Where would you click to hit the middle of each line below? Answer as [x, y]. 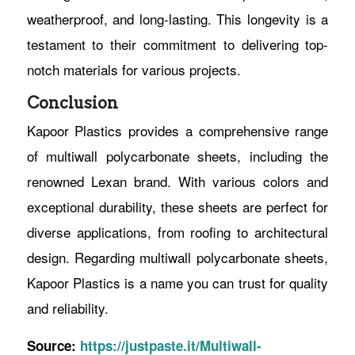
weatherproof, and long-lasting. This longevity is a [177, 18]
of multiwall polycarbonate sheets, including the [177, 155]
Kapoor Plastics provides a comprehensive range [177, 130]
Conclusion [72, 103]
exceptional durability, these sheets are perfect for [177, 206]
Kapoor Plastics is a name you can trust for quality [177, 282]
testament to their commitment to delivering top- [177, 44]
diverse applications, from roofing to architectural [177, 231]
